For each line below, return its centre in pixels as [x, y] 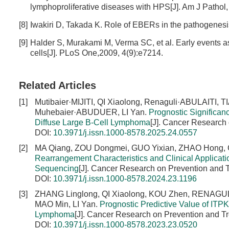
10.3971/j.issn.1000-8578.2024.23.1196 [125, 179]
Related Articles [58, 85]
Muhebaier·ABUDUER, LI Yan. [92, 112]
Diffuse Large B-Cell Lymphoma [93, 122]
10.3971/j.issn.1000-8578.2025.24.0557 [125, 133]
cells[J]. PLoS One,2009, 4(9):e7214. [97, 53]
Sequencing [57, 168]
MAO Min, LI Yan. [67, 204]
